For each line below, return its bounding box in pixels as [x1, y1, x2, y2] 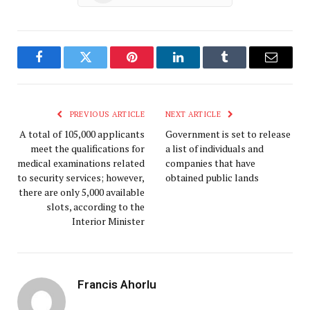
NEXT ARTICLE [165, 109, 224, 120]
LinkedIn [177, 61, 223, 74]
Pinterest [131, 61, 174, 74]
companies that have [165, 156, 255, 170]
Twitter [84, 61, 120, 74]
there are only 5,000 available [19, 185, 145, 199]
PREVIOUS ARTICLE [67, 109, 145, 120]
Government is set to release [165, 127, 291, 141]
